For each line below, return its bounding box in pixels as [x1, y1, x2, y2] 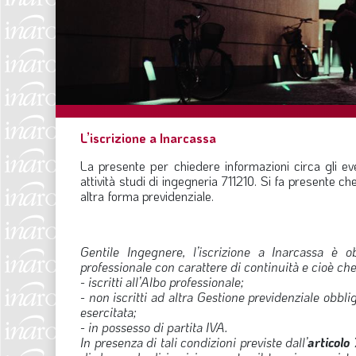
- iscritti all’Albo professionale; [80, 273, 244, 290]
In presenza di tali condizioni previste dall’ [80, 333, 308, 350]
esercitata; [80, 303, 137, 320]
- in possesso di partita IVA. [80, 318, 228, 335]
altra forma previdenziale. [80, 187, 214, 204]
